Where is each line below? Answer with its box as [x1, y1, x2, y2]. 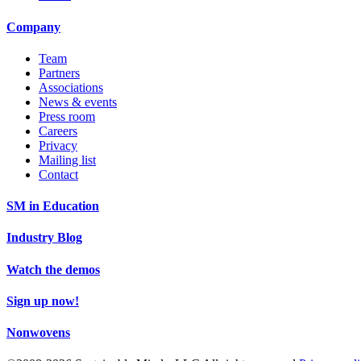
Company [6, 19, 60, 34]
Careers [39, 123, 77, 138]
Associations [39, 80, 103, 94]
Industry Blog [6, 230, 82, 245]
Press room [39, 109, 95, 123]
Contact [39, 167, 78, 181]
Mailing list [39, 152, 96, 167]
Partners [39, 65, 80, 80]
